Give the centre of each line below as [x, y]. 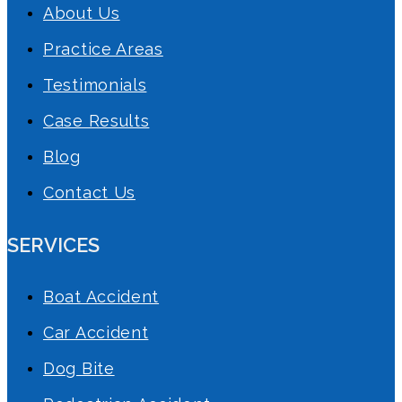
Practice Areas [103, 49]
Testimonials [95, 85]
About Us [82, 13]
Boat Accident [101, 297]
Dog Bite [79, 369]
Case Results [96, 121]
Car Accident [96, 333]
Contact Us [89, 193]
